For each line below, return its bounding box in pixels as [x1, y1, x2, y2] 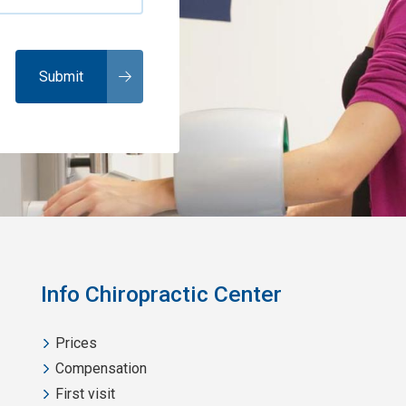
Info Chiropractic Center [40, 280, 282, 307]
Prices [54, 334, 97, 353]
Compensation [54, 360, 147, 378]
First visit [54, 385, 115, 403]
